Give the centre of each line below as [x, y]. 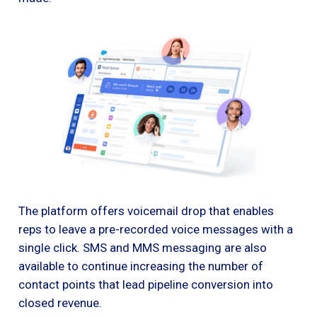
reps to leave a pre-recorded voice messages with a [156, 229]
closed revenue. [60, 302]
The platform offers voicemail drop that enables [146, 211]
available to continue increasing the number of [141, 266]
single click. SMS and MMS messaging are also [143, 247]
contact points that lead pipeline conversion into [146, 284]
